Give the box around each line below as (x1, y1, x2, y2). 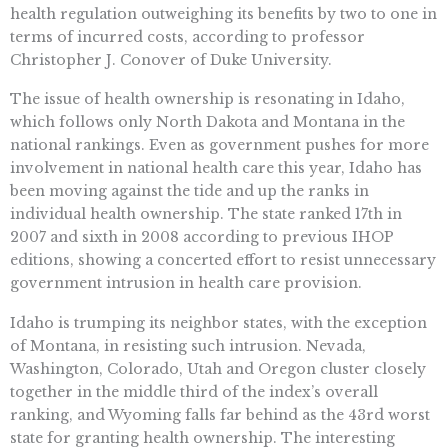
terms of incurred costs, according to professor (10, 27, 365, 46)
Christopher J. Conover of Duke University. (10, 50, 332, 69)
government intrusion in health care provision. (10, 274, 362, 293)
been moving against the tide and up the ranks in (10, 182, 369, 201)
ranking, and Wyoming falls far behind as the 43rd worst (10, 406, 430, 425)
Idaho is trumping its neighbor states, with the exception (10, 314, 427, 333)
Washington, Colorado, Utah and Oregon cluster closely (10, 360, 426, 379)
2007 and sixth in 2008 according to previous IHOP (10, 228, 394, 247)
